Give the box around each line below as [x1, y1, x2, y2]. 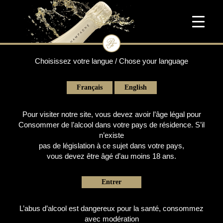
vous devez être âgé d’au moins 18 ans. [47, 152, 176, 161]
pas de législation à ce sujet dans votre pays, [39, 141, 184, 150]
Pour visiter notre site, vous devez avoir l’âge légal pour [22, 110, 201, 119]
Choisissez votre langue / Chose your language [35, 57, 188, 66]
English [124, 84, 147, 92]
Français [76, 84, 103, 92]
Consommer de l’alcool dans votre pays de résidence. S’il [18, 120, 205, 129]
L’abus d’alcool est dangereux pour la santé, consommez [19, 204, 204, 213]
